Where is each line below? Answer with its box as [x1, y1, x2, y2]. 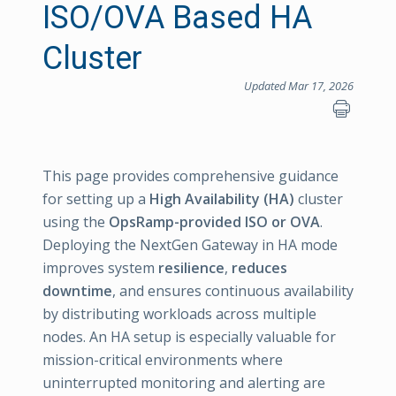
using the [42, 212, 109, 232]
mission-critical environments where [42, 350, 283, 369]
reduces [232, 258, 287, 278]
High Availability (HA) [149, 189, 294, 209]
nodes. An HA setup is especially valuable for [42, 327, 336, 346]
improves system [42, 258, 158, 278]
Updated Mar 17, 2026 [244, 78, 354, 94]
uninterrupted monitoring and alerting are [42, 373, 325, 392]
